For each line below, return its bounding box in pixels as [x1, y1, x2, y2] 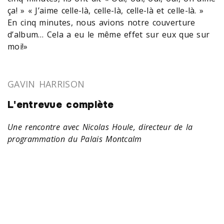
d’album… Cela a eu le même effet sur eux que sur [7, 28, 210, 40]
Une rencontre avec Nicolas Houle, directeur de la [7, 121, 193, 133]
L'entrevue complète [7, 98, 114, 111]
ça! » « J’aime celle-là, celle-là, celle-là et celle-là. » [7, 4, 204, 16]
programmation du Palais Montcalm [7, 133, 142, 145]
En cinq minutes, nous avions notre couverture [7, 16, 195, 28]
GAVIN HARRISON [7, 77, 85, 90]
